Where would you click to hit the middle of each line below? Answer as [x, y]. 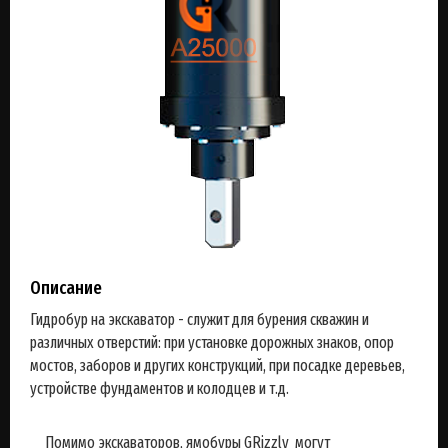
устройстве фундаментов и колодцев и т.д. [159, 388]
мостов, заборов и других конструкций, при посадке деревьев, [217, 365]
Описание [66, 288]
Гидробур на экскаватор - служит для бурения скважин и [199, 319]
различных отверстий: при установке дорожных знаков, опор [212, 342]
